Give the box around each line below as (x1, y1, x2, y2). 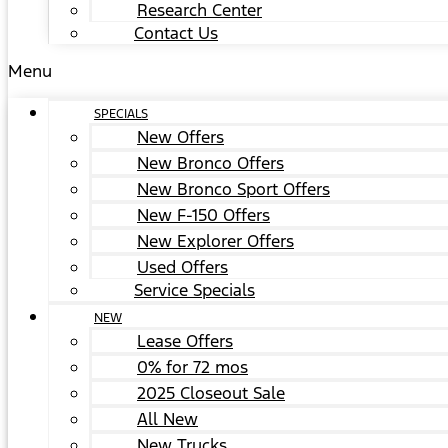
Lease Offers (137, 330, 233, 352)
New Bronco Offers (137, 152, 284, 174)
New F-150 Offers (137, 204, 270, 226)
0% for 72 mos (137, 356, 248, 378)
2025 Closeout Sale (137, 382, 285, 404)
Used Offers (137, 256, 228, 278)
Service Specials (134, 279, 255, 301)
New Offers (137, 126, 224, 148)
